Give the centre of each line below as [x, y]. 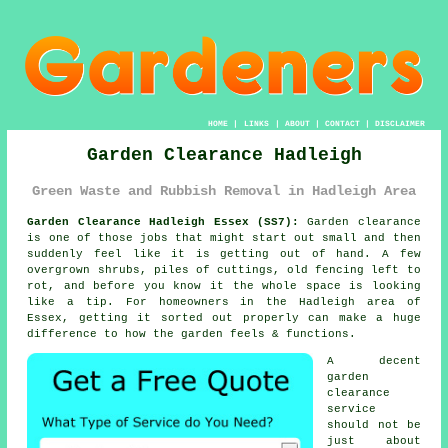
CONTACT [342, 124]
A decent [374, 360]
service [352, 408]
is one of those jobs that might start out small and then [224, 237]
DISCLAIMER [399, 124]
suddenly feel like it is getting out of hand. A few [224, 253]
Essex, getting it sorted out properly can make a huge [224, 317]
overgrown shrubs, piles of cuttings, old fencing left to [224, 269]
